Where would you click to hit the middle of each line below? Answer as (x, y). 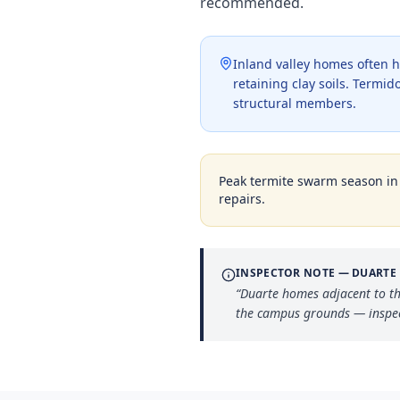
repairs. (242, 199)
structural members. (295, 103)
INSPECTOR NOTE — (294, 273)
